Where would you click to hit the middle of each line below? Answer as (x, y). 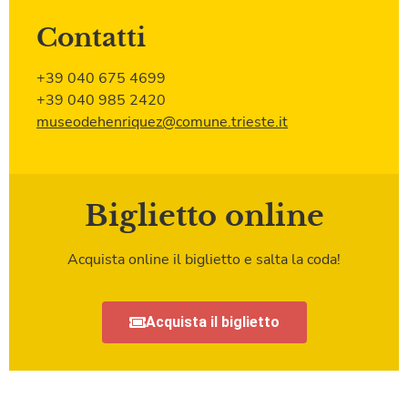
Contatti (91, 38)
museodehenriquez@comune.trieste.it (162, 122)
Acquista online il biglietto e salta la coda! (204, 259)
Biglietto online (204, 215)
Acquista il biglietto (212, 321)
